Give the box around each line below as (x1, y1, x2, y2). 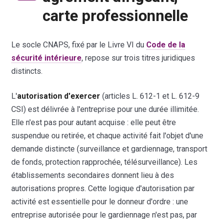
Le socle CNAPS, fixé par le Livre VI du (11, 40, 147, 49)
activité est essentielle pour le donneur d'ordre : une (11, 197, 189, 206)
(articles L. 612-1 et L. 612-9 (100, 91, 200, 101)
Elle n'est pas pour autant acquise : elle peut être (11, 117, 176, 127)
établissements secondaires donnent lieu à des (11, 170, 175, 180)
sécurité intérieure (11, 53, 82, 63)
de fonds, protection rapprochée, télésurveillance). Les (11, 157, 198, 167)
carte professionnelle (43, 6, 188, 25)
